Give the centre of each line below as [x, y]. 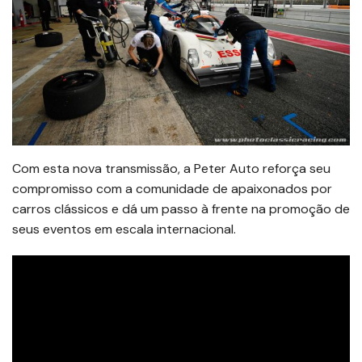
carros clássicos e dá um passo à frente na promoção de [181, 208]
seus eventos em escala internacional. [124, 229]
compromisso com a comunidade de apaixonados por [172, 188]
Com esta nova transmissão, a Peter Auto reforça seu [171, 168]
